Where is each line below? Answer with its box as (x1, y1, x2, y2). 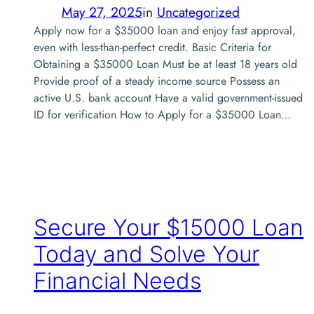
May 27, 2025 (62, 1, 142, 22)
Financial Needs (34, 267, 201, 295)
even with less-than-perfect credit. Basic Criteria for (34, 39, 271, 55)
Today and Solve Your (34, 240, 259, 268)
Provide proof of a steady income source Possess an (34, 72, 280, 89)
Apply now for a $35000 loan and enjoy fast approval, (34, 22, 296, 39)
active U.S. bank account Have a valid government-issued (34, 89, 303, 106)
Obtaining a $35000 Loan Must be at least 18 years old (34, 55, 297, 72)
